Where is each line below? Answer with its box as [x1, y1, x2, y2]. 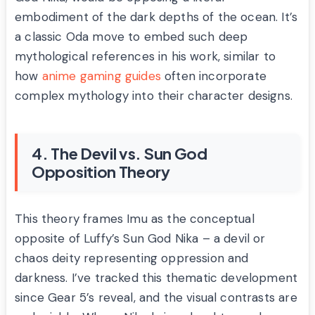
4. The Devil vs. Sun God [32, 143, 207, 164]
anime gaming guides [41, 68, 161, 84]
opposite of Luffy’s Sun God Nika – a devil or [15, 231, 266, 247]
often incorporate [160, 68, 266, 84]
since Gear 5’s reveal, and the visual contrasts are [15, 290, 297, 306]
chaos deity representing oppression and [15, 250, 249, 266]
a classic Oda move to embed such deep [15, 29, 248, 45]
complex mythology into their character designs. [15, 88, 292, 104]
